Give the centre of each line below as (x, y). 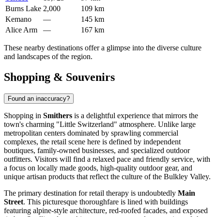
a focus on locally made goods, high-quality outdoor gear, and (98, 168)
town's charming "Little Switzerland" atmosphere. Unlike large (100, 124)
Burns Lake (23, 9)
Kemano (18, 19)
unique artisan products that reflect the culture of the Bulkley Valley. (107, 176)
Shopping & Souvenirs (59, 77)
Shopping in (23, 115)
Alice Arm (21, 30)
